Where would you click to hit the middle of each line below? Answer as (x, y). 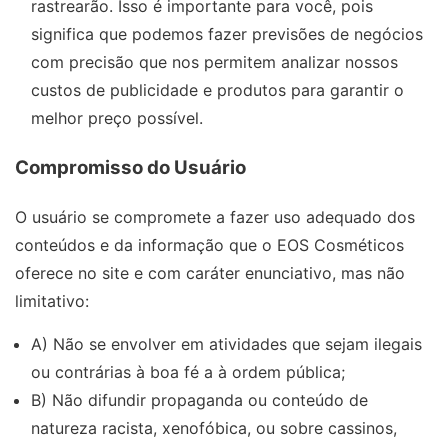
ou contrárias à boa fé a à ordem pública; (188, 371)
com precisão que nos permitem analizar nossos (214, 62)
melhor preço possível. (117, 118)
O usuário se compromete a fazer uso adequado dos (215, 216)
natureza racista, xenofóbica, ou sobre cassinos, (214, 427)
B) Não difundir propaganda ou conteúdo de (199, 399)
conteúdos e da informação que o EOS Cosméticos (209, 244)
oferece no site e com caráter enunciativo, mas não (210, 272)
